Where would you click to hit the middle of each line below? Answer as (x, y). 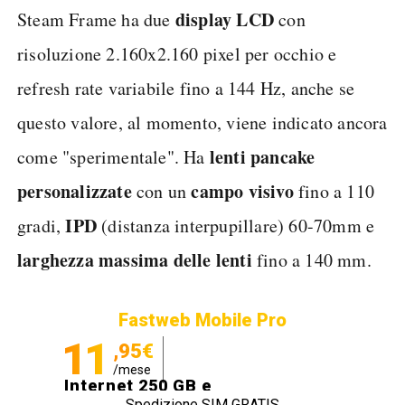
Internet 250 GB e (138, 385)
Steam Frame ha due (96, 19)
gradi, (42, 226)
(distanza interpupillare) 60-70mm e (236, 226)
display (206, 19)
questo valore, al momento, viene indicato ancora (202, 122)
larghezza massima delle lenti (135, 260)
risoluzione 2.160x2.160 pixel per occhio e (177, 54)
